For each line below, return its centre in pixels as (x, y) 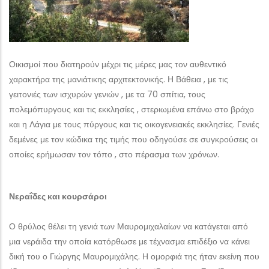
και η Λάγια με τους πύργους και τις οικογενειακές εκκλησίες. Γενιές (134, 125)
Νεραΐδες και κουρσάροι (58, 197)
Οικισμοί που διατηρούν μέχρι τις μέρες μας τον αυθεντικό (118, 65)
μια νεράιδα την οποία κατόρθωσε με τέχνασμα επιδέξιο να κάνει (129, 242)
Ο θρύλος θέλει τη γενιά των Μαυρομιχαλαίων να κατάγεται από (128, 227)
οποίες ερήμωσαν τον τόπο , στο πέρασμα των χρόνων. (114, 155)
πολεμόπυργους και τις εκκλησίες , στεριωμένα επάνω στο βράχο (131, 110)
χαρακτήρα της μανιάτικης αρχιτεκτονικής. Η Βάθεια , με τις (119, 80)
